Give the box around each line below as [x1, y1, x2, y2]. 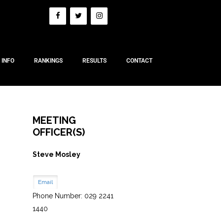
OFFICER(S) [32, 126, 85, 138]
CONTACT [126, 57, 152, 64]
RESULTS [82, 57, 107, 64]
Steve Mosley [32, 150, 80, 158]
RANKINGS [34, 57, 63, 64]
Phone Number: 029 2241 [32, 191, 113, 200]
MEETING [32, 114, 76, 126]
